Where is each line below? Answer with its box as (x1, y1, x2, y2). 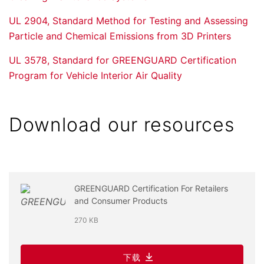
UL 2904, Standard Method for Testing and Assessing (9, 15, 248, 27)
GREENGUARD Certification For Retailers (74, 183, 228, 194)
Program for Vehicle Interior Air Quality (9, 70, 182, 82)
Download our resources (9, 113, 235, 137)
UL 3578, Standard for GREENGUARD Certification (9, 54, 236, 67)
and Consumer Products (74, 196, 167, 206)
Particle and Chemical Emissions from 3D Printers (9, 30, 231, 42)
